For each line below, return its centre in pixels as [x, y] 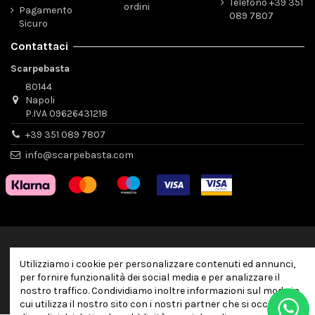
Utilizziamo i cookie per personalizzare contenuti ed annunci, [157, 264]
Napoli [40, 101]
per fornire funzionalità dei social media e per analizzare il [150, 277]
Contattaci [39, 47]
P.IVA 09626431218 [67, 114]
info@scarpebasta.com [80, 155]
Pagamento [46, 11]
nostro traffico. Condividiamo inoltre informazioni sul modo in [160, 290]
